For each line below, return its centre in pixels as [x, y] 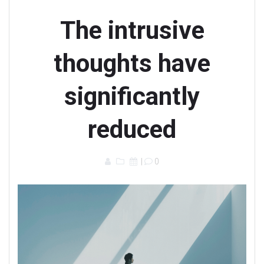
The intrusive [132, 31]
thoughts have [132, 64]
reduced [132, 130]
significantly [132, 97]
